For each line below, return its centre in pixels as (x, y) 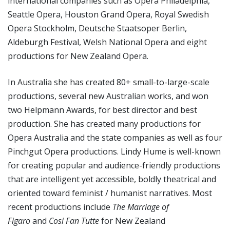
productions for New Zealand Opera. (78, 56)
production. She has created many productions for (104, 124)
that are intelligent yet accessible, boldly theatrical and (112, 179)
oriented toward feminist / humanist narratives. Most (110, 193)
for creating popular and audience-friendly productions (114, 165)
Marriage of (148, 207)
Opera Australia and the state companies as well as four (115, 138)
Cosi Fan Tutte (74, 221)
